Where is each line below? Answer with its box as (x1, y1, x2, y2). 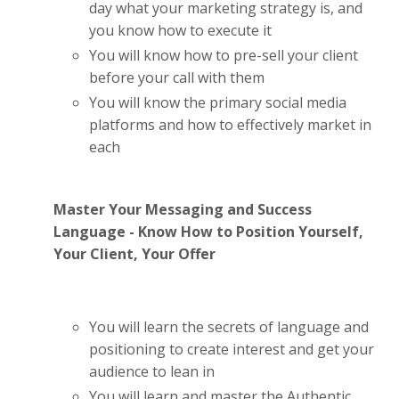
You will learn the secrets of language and (89, 316, 369, 337)
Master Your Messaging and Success (53, 199, 312, 219)
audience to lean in (89, 361, 215, 381)
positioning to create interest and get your (89, 338, 374, 359)
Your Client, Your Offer (53, 243, 216, 264)
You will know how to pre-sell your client (89, 45, 358, 66)
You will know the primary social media (89, 93, 346, 113)
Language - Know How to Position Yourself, (53, 221, 363, 241)
